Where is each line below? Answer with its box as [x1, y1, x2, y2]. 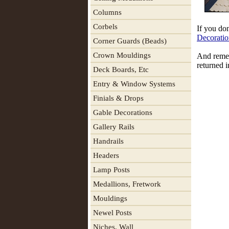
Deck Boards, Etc [93, 65, 149, 74]
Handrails [93, 137, 124, 145]
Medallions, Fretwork [93, 180, 161, 188]
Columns [93, 8, 122, 16]
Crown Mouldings [93, 51, 151, 59]
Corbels [93, 22, 118, 31]
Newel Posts [93, 209, 132, 217]
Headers [93, 151, 119, 159]
